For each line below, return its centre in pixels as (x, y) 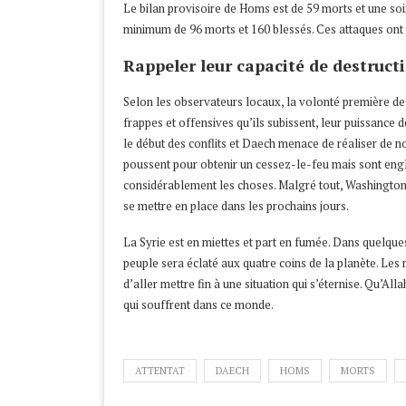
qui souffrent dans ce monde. (198, 305)
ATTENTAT (160, 371)
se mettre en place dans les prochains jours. (236, 206)
